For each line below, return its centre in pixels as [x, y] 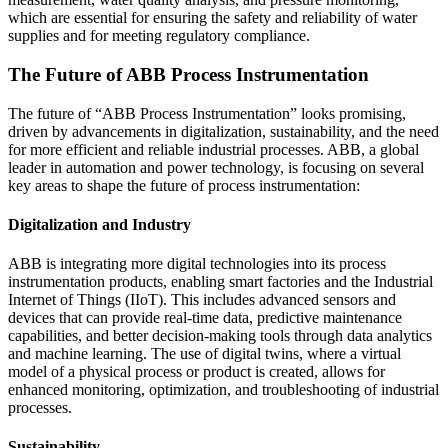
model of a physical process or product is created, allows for [196, 372]
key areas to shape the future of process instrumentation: [184, 185]
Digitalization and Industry [99, 224]
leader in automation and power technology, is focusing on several [216, 167]
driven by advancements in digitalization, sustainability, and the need [223, 131]
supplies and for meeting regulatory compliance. [159, 36]
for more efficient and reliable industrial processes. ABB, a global [213, 149]
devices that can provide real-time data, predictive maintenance [205, 318]
